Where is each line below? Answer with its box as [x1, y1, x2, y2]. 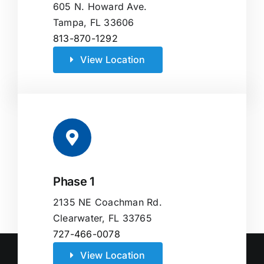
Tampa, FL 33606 [53, 16, 134, 28]
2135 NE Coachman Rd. [53, 196, 162, 208]
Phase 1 [53, 174, 94, 189]
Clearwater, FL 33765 [53, 212, 152, 224]
